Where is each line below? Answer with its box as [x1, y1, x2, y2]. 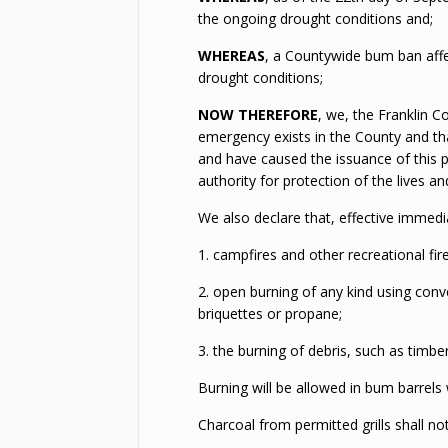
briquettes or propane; [198, 304, 343, 323]
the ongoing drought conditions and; [198, 9, 434, 28]
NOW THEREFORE [198, 105, 319, 124]
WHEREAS [198, 46, 266, 65]
